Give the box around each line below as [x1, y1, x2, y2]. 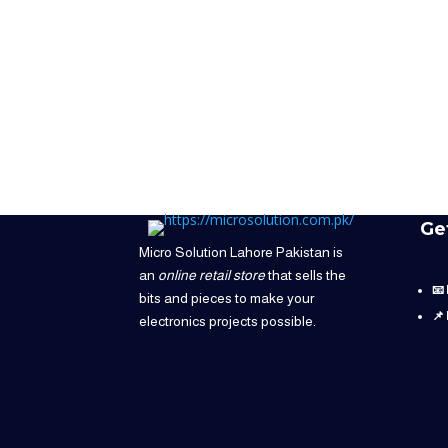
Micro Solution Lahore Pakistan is [139, 244, 344, 260]
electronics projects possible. [139, 313, 317, 329]
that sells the [265, 267, 347, 283]
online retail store [158, 267, 266, 283]
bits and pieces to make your [139, 290, 315, 306]
